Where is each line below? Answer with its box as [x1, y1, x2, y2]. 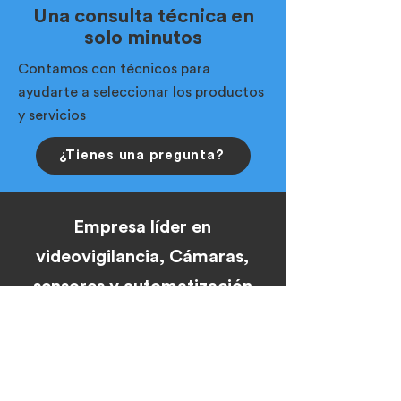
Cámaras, [169, 248, 249, 266]
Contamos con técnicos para [18, 62, 210, 76]
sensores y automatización [32, 277, 252, 295]
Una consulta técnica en [32, 6, 254, 26]
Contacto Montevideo [62, 344, 225, 359]
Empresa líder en [73, 218, 211, 236]
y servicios [18, 108, 90, 123]
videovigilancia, [36, 248, 169, 266]
